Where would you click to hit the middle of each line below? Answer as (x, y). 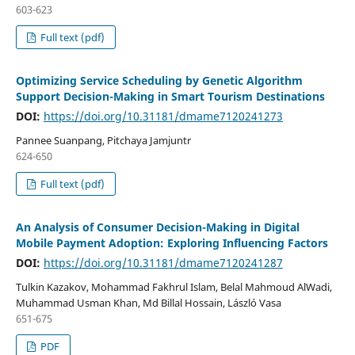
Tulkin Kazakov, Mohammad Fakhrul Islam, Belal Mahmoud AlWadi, (174, 287)
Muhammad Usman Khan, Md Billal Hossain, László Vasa (148, 303)
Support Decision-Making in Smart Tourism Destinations (170, 97)
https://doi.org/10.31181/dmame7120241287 (163, 263)
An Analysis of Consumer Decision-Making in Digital (157, 227)
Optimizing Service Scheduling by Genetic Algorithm (159, 81)
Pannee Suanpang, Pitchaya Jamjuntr (103, 141)
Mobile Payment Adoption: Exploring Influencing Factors (172, 243)
